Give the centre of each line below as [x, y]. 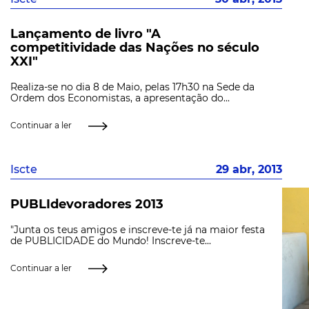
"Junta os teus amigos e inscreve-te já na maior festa [138, 229]
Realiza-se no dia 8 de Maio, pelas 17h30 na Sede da [132, 87]
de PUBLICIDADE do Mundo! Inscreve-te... [111, 240]
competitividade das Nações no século [135, 47]
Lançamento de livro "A [86, 33]
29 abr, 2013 [249, 170]
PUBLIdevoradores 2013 [87, 204]
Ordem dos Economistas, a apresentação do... [120, 98]
